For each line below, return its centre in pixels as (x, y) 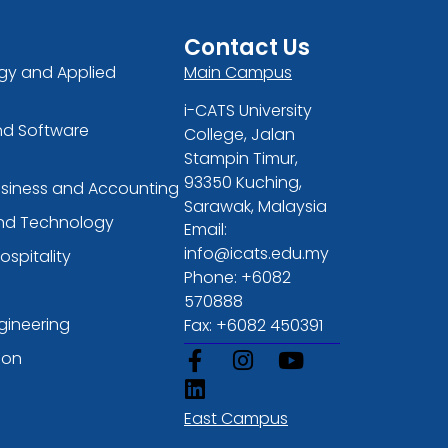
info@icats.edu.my (256, 253)
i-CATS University (247, 111)
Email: (205, 229)
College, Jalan (239, 135)
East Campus (235, 418)
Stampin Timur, (240, 159)
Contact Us (246, 47)
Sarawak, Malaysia (255, 207)
